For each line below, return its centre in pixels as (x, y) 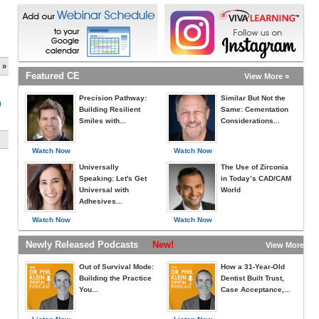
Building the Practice (115, 278)
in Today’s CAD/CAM (256, 178)
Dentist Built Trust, (252, 278)
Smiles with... (103, 121)
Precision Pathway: (113, 98)
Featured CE (53, 76)
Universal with (104, 190)
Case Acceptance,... (256, 289)
